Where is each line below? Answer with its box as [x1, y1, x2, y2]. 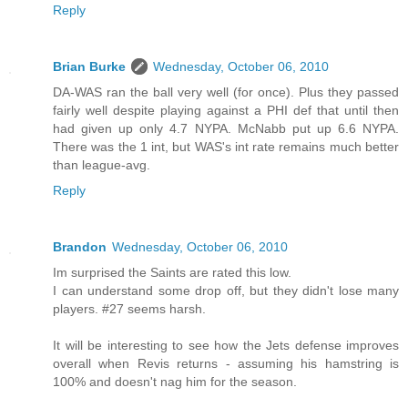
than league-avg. [53, 158, 150, 173]
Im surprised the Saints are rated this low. [53, 265, 291, 280]
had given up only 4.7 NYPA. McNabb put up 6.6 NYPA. [53, 121, 399, 137]
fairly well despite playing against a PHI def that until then [53, 103, 399, 118]
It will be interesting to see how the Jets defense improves [53, 338, 399, 353]
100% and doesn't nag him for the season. [53, 374, 297, 390]
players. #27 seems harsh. [53, 301, 206, 317]
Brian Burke [53, 59, 126, 75]
